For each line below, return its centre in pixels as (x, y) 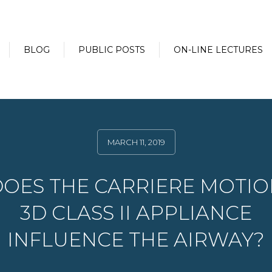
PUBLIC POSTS (112, 49)
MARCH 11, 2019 (136, 142)
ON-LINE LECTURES (218, 49)
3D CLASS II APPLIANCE (136, 213)
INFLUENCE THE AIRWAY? (136, 240)
